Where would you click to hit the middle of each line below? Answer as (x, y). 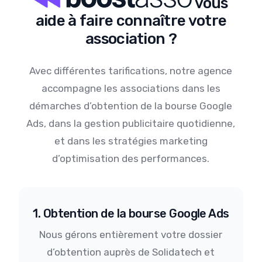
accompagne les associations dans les (131, 89)
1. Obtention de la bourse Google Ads (131, 214)
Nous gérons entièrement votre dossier (131, 235)
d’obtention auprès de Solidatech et (131, 252)
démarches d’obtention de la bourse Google (131, 106)
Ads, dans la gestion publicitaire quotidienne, (131, 124)
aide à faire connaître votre (131, 21)
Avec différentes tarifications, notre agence (131, 71)
